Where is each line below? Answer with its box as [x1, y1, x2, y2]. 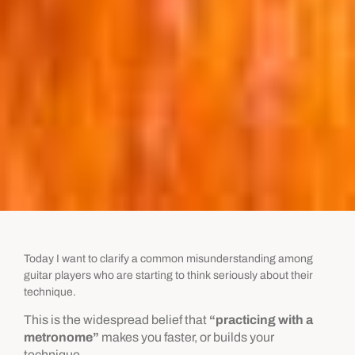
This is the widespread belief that [24, 313, 209, 327]
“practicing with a [209, 313, 313, 327]
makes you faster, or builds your [99, 330, 274, 345]
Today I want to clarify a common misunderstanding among [24, 252, 313, 265]
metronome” [24, 330, 99, 345]
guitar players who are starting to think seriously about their [24, 269, 313, 281]
